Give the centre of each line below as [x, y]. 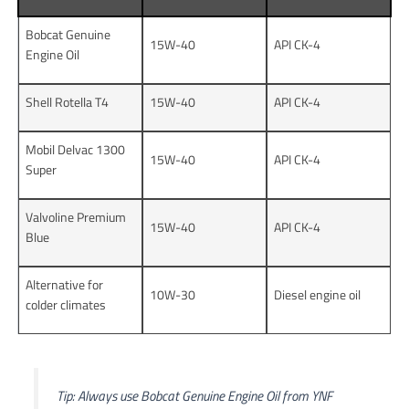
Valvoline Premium [76, 216]
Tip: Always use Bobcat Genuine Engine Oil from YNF [194, 395]
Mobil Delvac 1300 [76, 149]
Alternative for [65, 284]
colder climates [66, 304]
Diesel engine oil [318, 294]
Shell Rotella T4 [68, 101]
